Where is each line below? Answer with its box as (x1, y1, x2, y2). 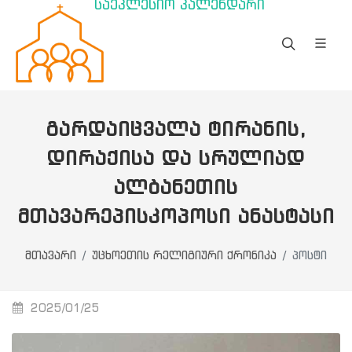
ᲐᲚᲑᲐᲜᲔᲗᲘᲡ (114, 178, 238, 199)
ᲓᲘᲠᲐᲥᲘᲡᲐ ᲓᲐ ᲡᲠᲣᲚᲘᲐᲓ (47, 149, 305, 170)
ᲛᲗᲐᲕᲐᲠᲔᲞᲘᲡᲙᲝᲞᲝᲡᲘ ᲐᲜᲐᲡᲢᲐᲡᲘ (17, 207, 335, 228)
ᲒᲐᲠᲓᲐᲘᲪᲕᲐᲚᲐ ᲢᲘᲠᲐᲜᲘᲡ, (46, 120, 306, 141)
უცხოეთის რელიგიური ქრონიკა (92, 251, 277, 262)
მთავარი (25, 251, 76, 262)
